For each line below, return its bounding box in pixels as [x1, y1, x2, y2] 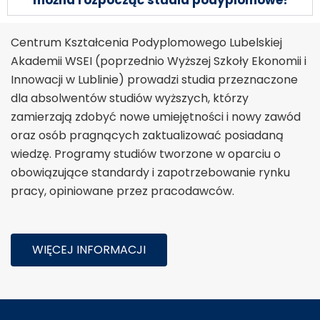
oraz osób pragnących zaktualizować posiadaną [11, 127, 284, 144]
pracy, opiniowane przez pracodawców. [11, 183, 234, 199]
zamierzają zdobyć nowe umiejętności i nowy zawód [11, 109, 301, 125]
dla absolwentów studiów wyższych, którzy [11, 90, 249, 106]
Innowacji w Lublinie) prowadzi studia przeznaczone [11, 71, 298, 88]
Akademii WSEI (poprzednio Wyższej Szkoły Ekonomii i [11, 53, 306, 69]
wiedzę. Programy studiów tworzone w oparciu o [11, 146, 281, 162]
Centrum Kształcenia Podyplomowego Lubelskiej [11, 34, 282, 51]
